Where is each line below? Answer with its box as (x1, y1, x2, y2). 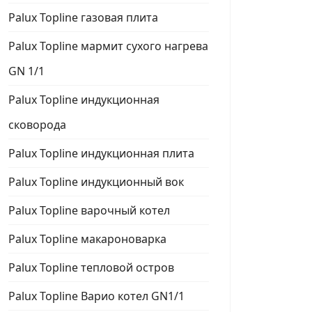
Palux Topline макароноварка (8, 231, 166, 247)
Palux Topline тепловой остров (8, 260, 174, 275)
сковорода (8, 117, 66, 132)
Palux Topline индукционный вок (8, 174, 184, 189)
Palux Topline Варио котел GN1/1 (8, 288, 185, 304)
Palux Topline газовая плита (8, 10, 158, 25)
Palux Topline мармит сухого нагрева (8, 38, 208, 54)
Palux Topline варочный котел (8, 203, 170, 218)
